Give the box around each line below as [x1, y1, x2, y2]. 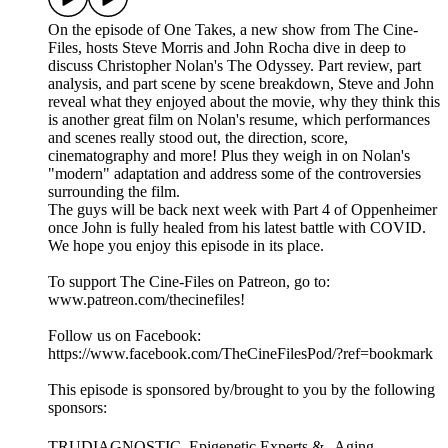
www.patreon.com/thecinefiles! [48, 291, 245, 309]
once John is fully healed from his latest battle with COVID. [48, 219, 426, 237]
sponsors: [48, 399, 107, 417]
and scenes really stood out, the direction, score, [48, 129, 348, 147]
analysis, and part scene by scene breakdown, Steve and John [48, 75, 434, 93]
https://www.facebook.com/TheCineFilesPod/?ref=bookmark [48, 345, 433, 363]
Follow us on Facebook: [48, 327, 201, 345]
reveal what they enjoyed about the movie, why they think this [48, 93, 440, 111]
